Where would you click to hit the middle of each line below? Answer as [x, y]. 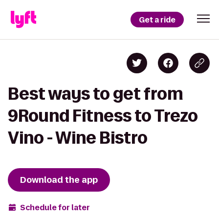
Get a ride [157, 20]
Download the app [59, 180]
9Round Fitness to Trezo [103, 116]
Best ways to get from [96, 94]
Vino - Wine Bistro [78, 138]
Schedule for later [55, 207]
